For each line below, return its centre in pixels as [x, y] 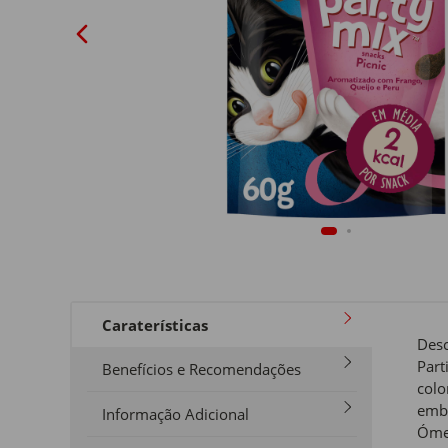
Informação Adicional [175, 414]
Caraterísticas [155, 325]
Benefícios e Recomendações [201, 369]
